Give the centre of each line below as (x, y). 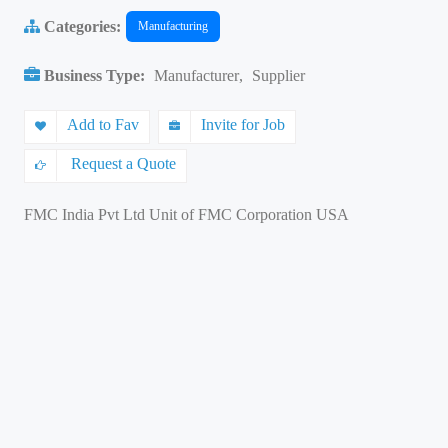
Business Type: (94, 75)
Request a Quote (121, 163)
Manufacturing (173, 26)
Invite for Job (243, 124)
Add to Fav (103, 124)
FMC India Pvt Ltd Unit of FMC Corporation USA (186, 214)
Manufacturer (196, 75)
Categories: (80, 26)
